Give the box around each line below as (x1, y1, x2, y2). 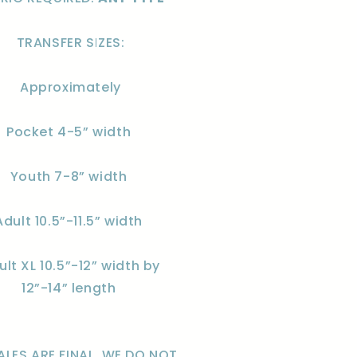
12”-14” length (22, 279, 120, 297)
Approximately (20, 78, 121, 96)
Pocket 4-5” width (6, 123, 135, 141)
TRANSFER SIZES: (16, 33, 125, 52)
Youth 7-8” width (10, 167, 131, 186)
